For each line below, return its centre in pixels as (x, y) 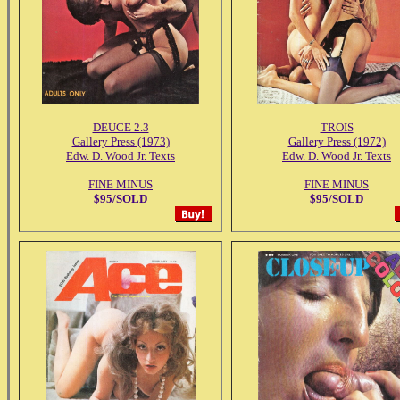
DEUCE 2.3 (121, 127)
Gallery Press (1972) (337, 142)
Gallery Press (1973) (121, 142)
